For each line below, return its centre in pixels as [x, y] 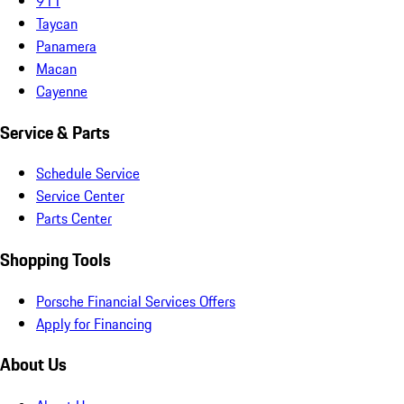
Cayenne [62, 91]
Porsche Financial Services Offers [136, 301]
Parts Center [74, 219]
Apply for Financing [94, 323]
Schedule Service [88, 174]
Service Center [80, 196]
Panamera [66, 46]
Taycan [57, 23]
